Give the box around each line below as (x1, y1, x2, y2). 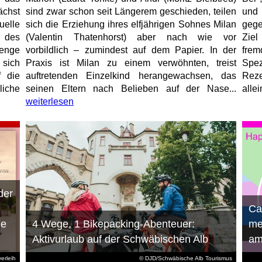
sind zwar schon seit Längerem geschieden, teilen (25, 6, 236, 17)
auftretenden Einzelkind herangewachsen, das (25, 71, 236, 81)
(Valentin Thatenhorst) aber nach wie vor (25, 32, 236, 43)
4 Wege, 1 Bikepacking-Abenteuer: (32, 218, 195, 230)
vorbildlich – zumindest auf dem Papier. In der (25, 45, 236, 56)
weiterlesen (25, 96, 74, 107)
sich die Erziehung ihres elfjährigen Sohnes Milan (25, 19, 236, 30)
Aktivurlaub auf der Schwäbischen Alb (32, 233, 208, 246)
